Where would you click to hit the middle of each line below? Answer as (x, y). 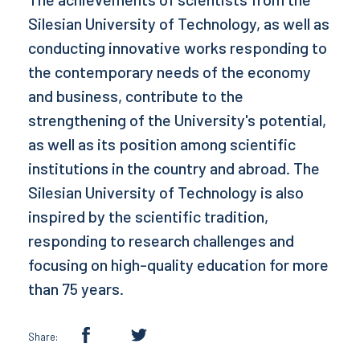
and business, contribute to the (136, 96)
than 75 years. (76, 288)
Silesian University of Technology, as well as (179, 23)
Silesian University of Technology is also (166, 192)
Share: (43, 336)
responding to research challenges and (161, 240)
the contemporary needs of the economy (170, 72)
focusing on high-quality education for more (178, 264)
